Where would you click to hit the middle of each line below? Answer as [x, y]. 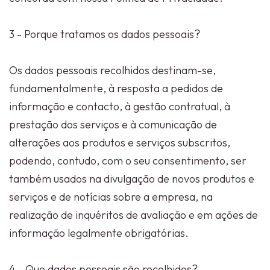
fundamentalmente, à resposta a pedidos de [116, 88]
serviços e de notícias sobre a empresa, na [111, 197]
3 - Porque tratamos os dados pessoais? [105, 34]
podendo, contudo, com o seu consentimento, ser [128, 161]
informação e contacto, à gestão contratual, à [120, 106]
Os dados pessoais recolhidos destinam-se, [112, 70]
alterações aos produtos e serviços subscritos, [120, 143]
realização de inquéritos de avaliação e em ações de [133, 215]
